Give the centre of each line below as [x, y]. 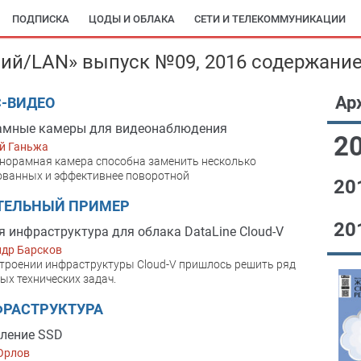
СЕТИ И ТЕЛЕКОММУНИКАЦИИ [270, 19]
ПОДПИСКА [41, 19]
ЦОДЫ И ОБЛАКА [132, 19]
